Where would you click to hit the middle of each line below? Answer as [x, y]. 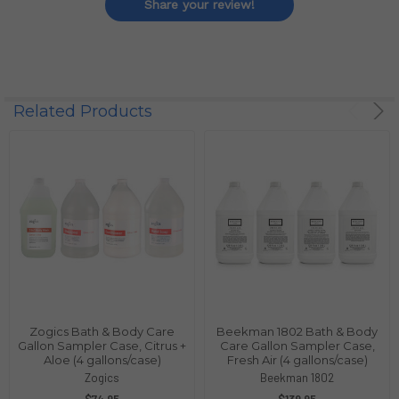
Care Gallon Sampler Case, [297, 345]
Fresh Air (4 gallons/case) [297, 359]
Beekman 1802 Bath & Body [297, 331]
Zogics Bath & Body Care [102, 331]
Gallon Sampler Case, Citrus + [102, 345]
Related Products [82, 111]
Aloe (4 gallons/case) [102, 359]
